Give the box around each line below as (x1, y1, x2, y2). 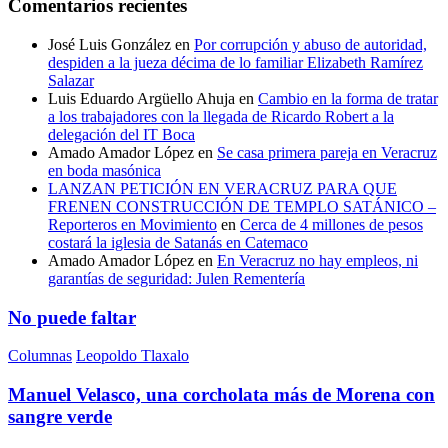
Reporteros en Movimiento (48, 216, 217, 233)
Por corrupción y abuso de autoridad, (194, 36, 427, 53)
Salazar (48, 72, 94, 89)
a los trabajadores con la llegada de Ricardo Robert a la (48, 108, 394, 125)
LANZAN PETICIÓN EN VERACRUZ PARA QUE (48, 180, 397, 197)
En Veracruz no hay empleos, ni (217, 252, 418, 269)
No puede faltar (8, 306, 136, 328)
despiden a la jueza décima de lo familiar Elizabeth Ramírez (48, 54, 423, 71)
